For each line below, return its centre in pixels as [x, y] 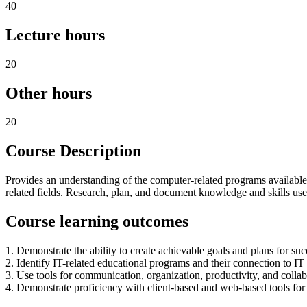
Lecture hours [55, 35]
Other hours [49, 93]
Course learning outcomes [97, 222]
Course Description [73, 151]
